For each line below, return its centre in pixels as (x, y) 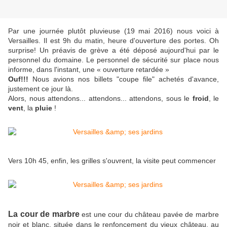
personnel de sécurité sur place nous (157, 60)
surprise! (22, 50)
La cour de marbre (44, 214)
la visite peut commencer (176, 161)
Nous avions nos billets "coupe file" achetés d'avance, (124, 79)
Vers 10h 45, (29, 161)
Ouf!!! (18, 79)
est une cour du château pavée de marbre (149, 215)
